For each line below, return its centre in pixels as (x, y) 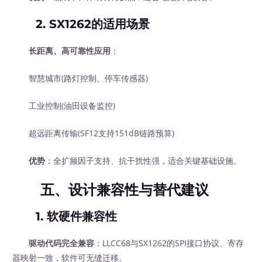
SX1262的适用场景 (100, 24)
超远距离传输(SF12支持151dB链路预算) (94, 133)
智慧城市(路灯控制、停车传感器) (80, 78)
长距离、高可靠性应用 (70, 51)
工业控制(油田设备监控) (64, 106)
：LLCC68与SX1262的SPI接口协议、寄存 (169, 243)
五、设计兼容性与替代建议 (125, 189)
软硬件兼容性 (82, 216)
